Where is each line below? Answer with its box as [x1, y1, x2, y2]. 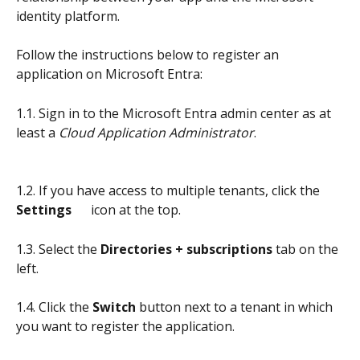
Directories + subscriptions [100, 239, 272, 258]
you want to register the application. [16, 317, 235, 336]
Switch [92, 298, 136, 317]
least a [16, 123, 59, 141]
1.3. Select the [16, 239, 100, 258]
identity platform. [16, 6, 123, 25]
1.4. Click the [16, 298, 92, 317]
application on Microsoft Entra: [16, 65, 202, 84]
